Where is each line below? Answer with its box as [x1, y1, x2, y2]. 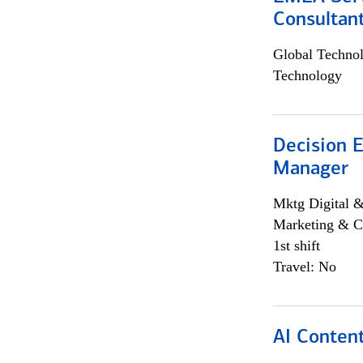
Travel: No [272, 258, 336, 275]
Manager [272, 160, 348, 179]
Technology [272, 67, 342, 83]
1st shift [272, 237, 320, 254]
